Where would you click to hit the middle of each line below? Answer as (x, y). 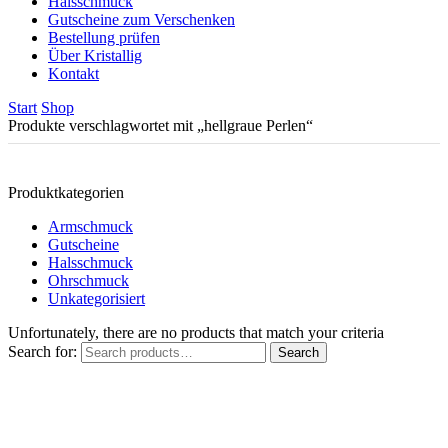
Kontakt (73, 74)
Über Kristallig (95, 56)
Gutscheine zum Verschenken (141, 20)
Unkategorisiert (96, 299)
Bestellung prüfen (104, 38)
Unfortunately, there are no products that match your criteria (196, 333)
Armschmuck (90, 227)
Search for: (42, 352)
